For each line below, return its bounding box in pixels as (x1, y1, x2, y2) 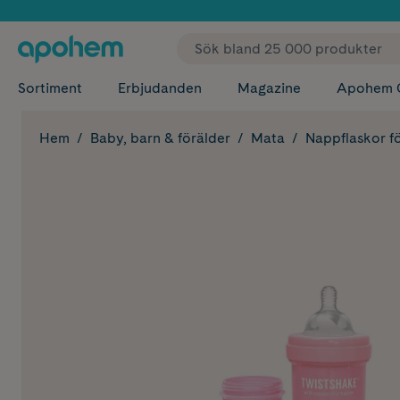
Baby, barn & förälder (90, 129, 230, 146)
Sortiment (18, 79, 82, 96)
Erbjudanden (118, 79, 202, 96)
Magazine (237, 79, 301, 96)
